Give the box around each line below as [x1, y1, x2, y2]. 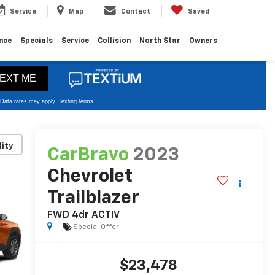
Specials [20, 37, 53, 45]
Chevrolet [47, 168, 133, 187]
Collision [98, 37, 131, 45]
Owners [189, 37, 217, 45]
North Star [139, 37, 180, 45]
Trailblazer [47, 189, 139, 208]
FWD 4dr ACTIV [47, 211, 120, 221]
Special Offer [72, 223, 119, 231]
